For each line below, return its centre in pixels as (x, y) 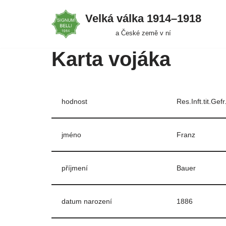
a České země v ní (143, 33)
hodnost (74, 101)
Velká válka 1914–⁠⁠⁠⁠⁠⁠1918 (143, 18)
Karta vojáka (111, 59)
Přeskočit (24, 28)
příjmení (75, 168)
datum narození (87, 201)
